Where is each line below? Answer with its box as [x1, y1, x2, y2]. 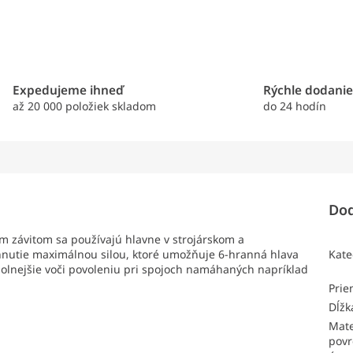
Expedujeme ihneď [12, 82, 124, 99]
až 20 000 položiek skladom [12, 98, 156, 114]
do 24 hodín [263, 98, 327, 114]
